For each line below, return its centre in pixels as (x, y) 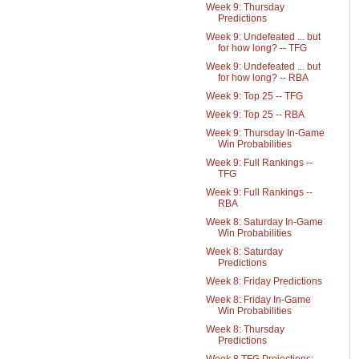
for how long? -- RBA (263, 78)
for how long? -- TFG (262, 48)
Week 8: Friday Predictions (264, 281)
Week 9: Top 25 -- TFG (254, 96)
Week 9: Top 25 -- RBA (255, 115)
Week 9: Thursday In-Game (265, 133)
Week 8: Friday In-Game (258, 300)
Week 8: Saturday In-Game (264, 222)
